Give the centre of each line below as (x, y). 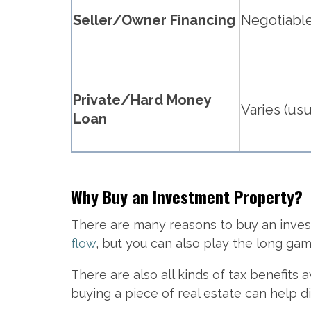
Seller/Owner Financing (154, 20)
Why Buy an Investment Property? (187, 197)
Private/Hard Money (142, 100)
